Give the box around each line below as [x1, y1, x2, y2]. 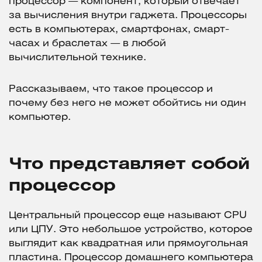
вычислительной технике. [9, 53, 146, 63]
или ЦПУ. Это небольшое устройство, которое [9, 225, 253, 235]
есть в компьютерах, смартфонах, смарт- [9, 25, 229, 35]
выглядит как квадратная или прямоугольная [9, 239, 248, 249]
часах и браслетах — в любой [9, 39, 166, 49]
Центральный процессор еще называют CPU [9, 211, 247, 220]
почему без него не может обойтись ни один [9, 99, 246, 108]
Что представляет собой [9, 157, 250, 173]
